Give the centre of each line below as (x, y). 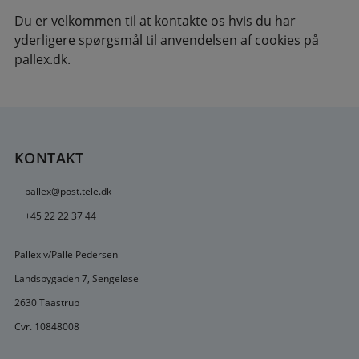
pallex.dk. (42, 60)
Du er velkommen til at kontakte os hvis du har (155, 21)
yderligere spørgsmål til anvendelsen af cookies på (166, 40)
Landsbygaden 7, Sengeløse (76, 278)
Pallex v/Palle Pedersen (66, 254)
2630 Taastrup (46, 303)
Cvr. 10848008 (46, 327)
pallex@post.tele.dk (68, 192)
